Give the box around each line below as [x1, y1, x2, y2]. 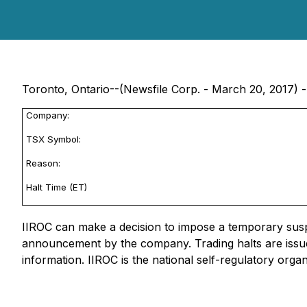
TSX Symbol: [26, 134, 81, 145]
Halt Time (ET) [26, 182, 87, 193]
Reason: [26, 158, 60, 169]
